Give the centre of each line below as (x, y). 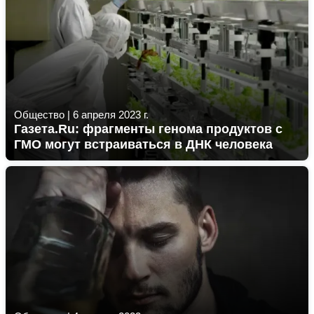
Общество (39, 115)
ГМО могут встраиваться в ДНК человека (143, 144)
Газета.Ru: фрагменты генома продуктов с (148, 129)
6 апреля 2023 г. (111, 115)
